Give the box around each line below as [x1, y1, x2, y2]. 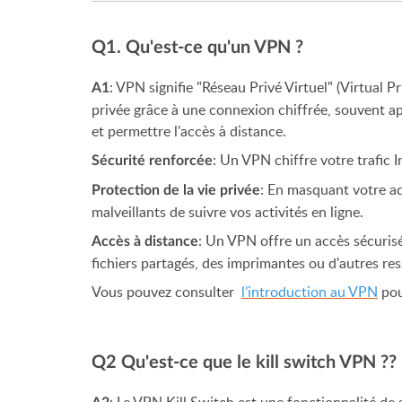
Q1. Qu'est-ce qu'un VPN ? [92, 39, 303, 57]
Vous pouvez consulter [92, 282, 238, 301]
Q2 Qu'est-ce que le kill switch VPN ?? [92, 354, 397, 371]
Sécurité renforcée [92, 153, 213, 168]
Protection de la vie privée [92, 183, 260, 197]
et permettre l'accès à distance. [92, 121, 286, 141]
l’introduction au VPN [241, 282, 378, 301]
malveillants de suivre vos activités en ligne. [92, 202, 363, 222]
